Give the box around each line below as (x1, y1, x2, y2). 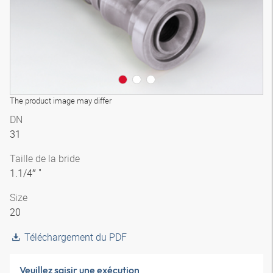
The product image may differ (10, 95, 112, 106)
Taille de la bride (10, 152, 80, 165)
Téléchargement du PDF (24, 230, 127, 244)
